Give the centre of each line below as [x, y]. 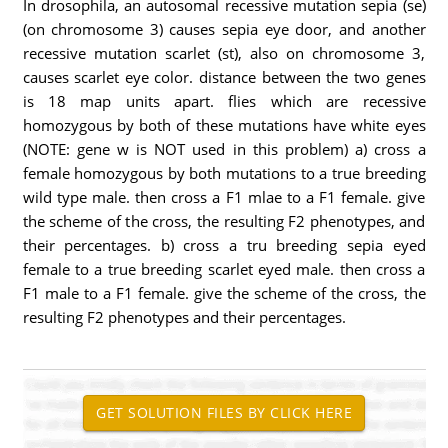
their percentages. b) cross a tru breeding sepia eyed [224, 245]
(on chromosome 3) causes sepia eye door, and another [224, 29]
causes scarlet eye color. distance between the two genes [224, 77]
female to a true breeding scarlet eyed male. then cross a [224, 269]
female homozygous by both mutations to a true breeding [224, 173]
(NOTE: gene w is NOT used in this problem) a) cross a [224, 149]
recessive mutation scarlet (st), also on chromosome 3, [224, 53]
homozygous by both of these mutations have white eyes [224, 125]
